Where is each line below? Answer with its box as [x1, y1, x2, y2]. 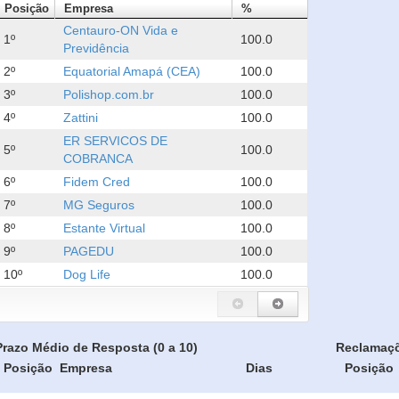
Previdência [63, 41, 130, 55]
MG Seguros [63, 198, 135, 212]
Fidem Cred [63, 175, 131, 189]
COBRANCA [63, 151, 134, 166]
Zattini [63, 110, 99, 125]
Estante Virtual [63, 221, 146, 235]
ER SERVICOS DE [63, 134, 168, 148]
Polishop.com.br [63, 87, 155, 102]
